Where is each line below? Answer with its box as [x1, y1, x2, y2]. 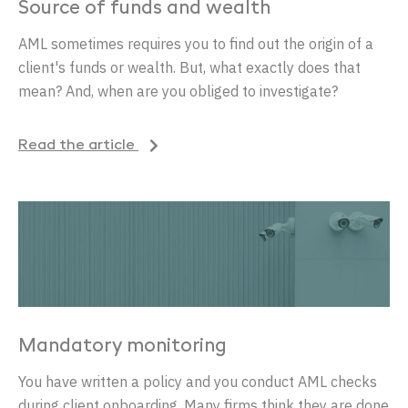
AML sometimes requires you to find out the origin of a [18, 34, 373, 53]
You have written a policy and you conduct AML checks [18, 372, 377, 392]
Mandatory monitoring [18, 338, 227, 357]
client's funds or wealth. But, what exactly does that [18, 57, 361, 76]
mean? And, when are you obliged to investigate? [18, 81, 338, 100]
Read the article [18, 138, 138, 153]
